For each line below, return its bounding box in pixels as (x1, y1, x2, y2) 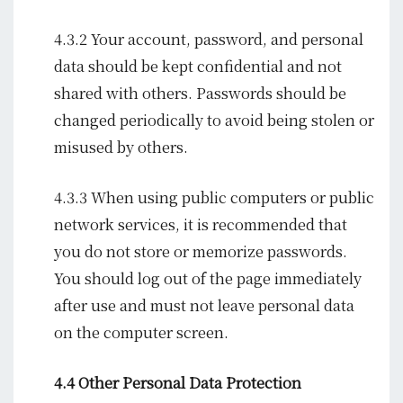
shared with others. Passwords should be (54, 81, 346, 103)
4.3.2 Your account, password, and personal (54, 27, 363, 49)
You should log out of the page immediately (54, 267, 362, 290)
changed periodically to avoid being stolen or (54, 108, 374, 130)
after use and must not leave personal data (54, 294, 354, 317)
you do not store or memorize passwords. (54, 240, 347, 263)
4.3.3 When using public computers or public (54, 186, 374, 209)
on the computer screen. (54, 321, 228, 344)
